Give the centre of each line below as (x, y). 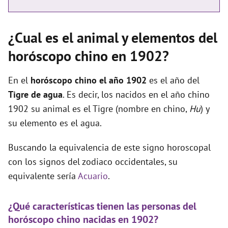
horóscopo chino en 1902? (89, 56)
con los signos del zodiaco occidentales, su (93, 162)
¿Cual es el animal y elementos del (113, 37)
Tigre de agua (35, 94)
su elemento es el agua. (55, 123)
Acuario (93, 176)
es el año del (173, 80)
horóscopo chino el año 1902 (89, 80)
